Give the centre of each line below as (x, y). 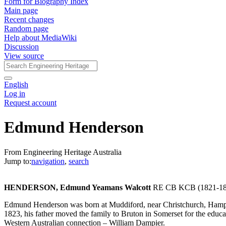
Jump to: (18, 161)
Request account (30, 103)
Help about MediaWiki (40, 38)
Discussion (21, 47)
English (16, 84)
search (79, 161)
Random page (26, 29)
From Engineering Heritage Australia (63, 152)
